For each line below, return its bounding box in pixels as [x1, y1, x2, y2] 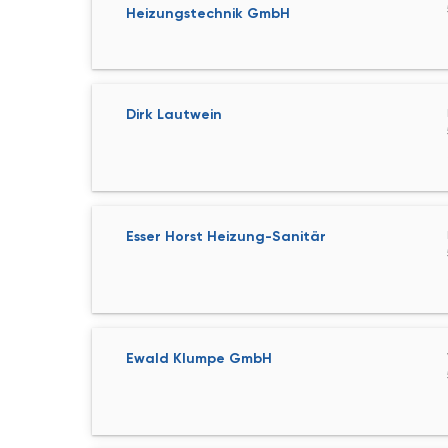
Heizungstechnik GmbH [126, 5, 290, 22]
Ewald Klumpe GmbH [126, 350, 272, 367]
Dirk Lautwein [126, 106, 222, 123]
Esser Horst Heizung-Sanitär [126, 228, 326, 245]
